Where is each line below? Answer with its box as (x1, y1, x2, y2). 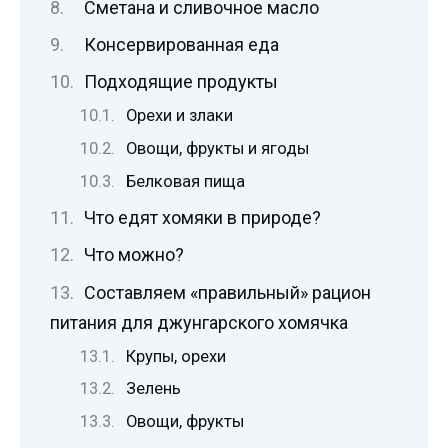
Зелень (126, 379, 182, 399)
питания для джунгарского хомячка (50, 311, 348, 333)
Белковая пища (126, 172, 246, 191)
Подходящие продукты (83, 71, 278, 93)
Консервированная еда (83, 33, 279, 55)
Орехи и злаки (126, 106, 234, 126)
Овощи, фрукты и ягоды (126, 139, 310, 159)
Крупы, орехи (126, 346, 227, 366)
